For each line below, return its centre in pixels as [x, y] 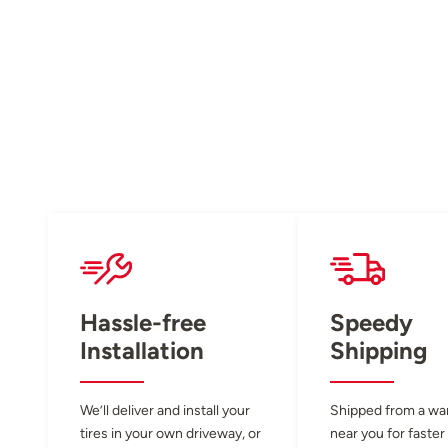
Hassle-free [143, 322]
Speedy [371, 322]
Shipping [378, 350]
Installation [142, 350]
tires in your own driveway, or [170, 432]
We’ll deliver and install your [165, 409]
